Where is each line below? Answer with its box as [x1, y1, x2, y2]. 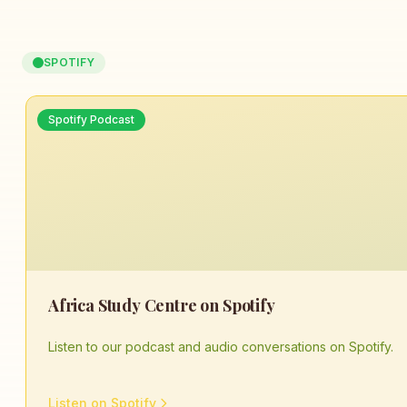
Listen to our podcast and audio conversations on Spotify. [48, 339, 393, 354]
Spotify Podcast [48, 113, 134, 126]
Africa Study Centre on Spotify [48, 294, 275, 316]
